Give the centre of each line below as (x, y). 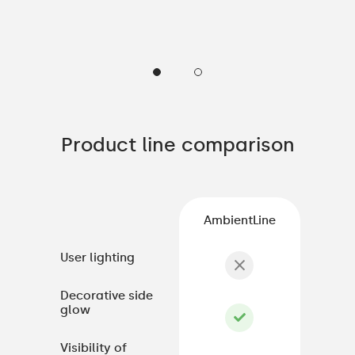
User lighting (97, 257)
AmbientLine (239, 220)
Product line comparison (177, 144)
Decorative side (107, 295)
